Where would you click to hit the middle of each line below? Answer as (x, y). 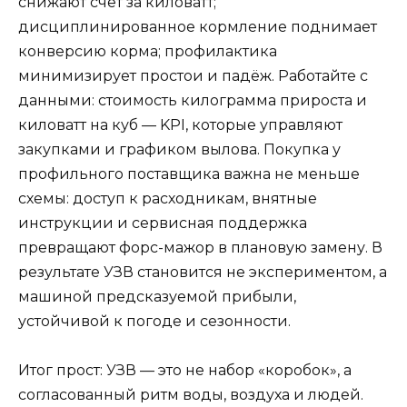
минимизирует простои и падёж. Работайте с (193, 75)
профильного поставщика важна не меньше (189, 174)
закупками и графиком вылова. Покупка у (179, 149)
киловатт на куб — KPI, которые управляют (180, 124)
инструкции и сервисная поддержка (163, 223)
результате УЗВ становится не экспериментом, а (203, 272)
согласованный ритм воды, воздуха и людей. (191, 394)
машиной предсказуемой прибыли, (157, 296)
